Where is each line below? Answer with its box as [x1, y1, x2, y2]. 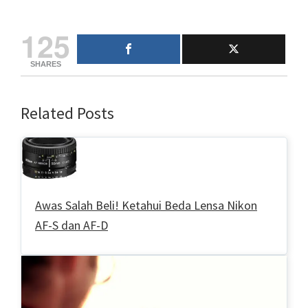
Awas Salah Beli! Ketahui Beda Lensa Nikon [35, 197, 257, 214]
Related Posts [21, 102, 114, 124]
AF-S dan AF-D [35, 217, 108, 234]
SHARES [30, 60, 61, 69]
